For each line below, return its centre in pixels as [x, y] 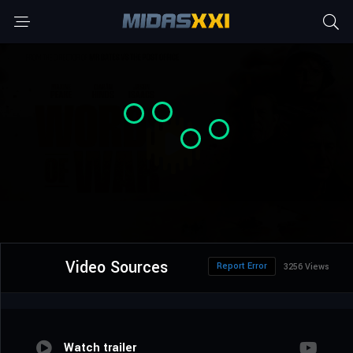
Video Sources [116, 268]
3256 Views [307, 267]
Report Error [242, 266]
